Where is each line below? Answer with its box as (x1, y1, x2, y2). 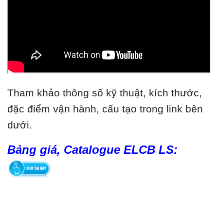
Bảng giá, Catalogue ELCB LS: (7, 143, 178, 157)
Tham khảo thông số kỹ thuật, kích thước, (7, 87, 202, 99)
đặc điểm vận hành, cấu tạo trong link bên (7, 103, 203, 115)
